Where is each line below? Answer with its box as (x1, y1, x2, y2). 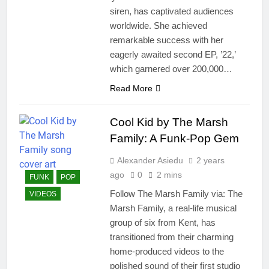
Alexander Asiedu (116, 156, 183, 166)
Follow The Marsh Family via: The (109, 189, 243, 199)
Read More (109, 83, 153, 94)
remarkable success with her (109, 35, 223, 46)
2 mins (156, 170, 182, 180)
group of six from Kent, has (109, 217, 216, 228)
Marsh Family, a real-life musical (109, 203, 237, 214)
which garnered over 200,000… (109, 64, 232, 74)
